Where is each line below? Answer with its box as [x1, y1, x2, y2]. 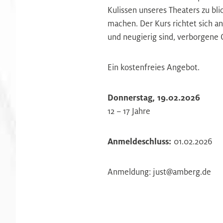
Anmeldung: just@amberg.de [108, 166, 211, 177]
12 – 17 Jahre [108, 106, 150, 116]
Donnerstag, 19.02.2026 [108, 92, 200, 103]
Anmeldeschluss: [108, 136, 174, 147]
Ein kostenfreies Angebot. [108, 62, 200, 73]
